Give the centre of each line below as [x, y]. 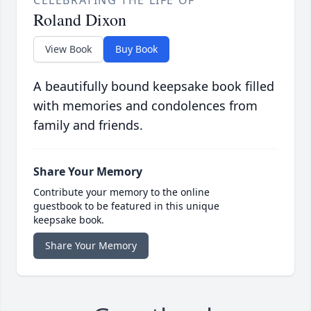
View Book [68, 49]
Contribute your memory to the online [121, 192]
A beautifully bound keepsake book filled [154, 86]
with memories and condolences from [145, 106]
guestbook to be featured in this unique [126, 206]
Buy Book [136, 49]
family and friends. [88, 125]
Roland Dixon [80, 20]
